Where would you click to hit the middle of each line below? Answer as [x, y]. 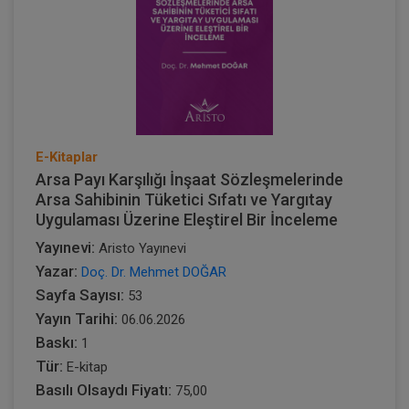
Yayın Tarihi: [77, 318]
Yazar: [57, 271]
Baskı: [57, 342]
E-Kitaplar [67, 157]
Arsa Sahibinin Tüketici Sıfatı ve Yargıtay [184, 199]
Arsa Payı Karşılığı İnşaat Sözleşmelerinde [189, 179]
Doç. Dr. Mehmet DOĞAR [154, 272]
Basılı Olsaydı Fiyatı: [104, 389]
